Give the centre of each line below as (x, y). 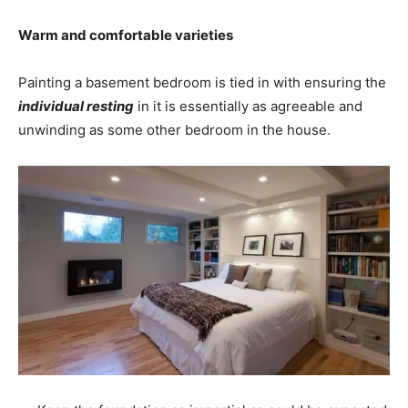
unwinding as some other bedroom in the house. (176, 129)
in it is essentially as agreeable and (248, 106)
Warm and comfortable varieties (126, 35)
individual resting (76, 106)
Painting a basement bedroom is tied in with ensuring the (202, 82)
